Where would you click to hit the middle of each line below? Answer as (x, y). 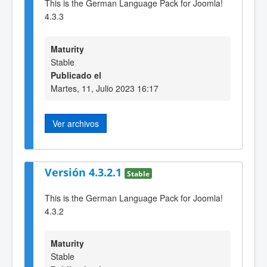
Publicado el (76, 75)
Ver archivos (76, 123)
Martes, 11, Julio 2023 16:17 (105, 88)
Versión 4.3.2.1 (85, 172)
